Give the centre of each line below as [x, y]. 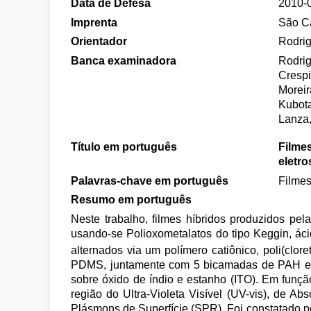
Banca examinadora [124, 60]
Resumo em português [131, 200]
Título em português [124, 147]
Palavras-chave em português [150, 180]
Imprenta [94, 22]
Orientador [99, 41]
